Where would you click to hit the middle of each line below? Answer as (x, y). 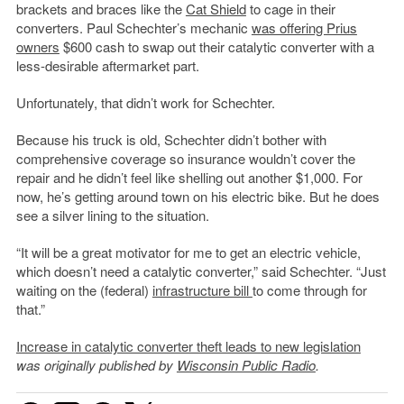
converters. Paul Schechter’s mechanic (133, 28)
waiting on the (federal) (84, 290)
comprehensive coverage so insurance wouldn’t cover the (185, 159)
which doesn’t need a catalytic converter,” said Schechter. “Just (201, 271)
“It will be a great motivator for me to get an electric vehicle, (188, 252)
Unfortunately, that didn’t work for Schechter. (145, 103)
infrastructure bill (202, 290)
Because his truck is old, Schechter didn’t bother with (171, 140)
